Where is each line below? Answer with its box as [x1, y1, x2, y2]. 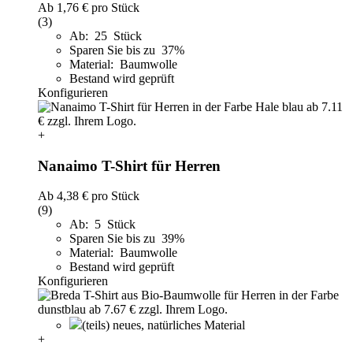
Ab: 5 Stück [69, 217, 136, 232]
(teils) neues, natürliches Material [82, 318, 245, 333]
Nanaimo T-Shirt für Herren [38, 157, 221, 174]
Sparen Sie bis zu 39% [69, 232, 188, 246]
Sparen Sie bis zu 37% [69, 43, 188, 57]
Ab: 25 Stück [69, 28, 142, 43]
